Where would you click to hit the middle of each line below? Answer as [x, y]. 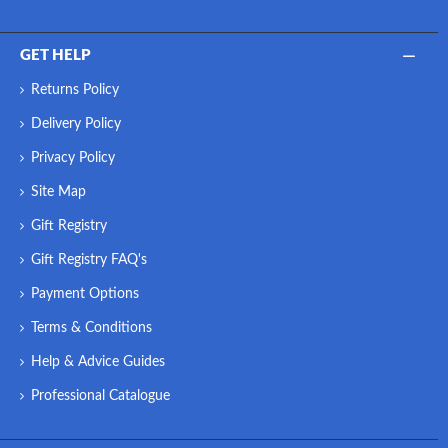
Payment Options [85, 293]
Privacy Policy [73, 157]
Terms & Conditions [91, 327]
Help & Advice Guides [98, 361]
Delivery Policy [76, 123]
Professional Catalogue [100, 395]
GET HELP [55, 55]
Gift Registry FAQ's [89, 259]
